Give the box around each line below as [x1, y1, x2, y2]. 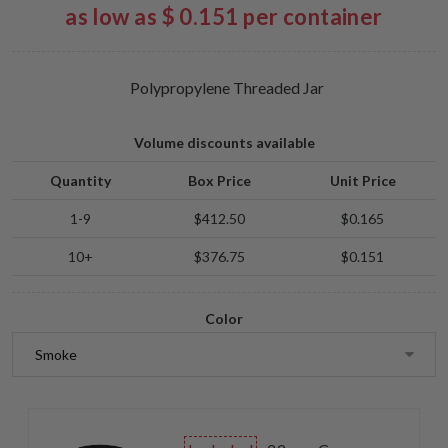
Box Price [187, 172, 251, 189]
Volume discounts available [133, 134, 315, 151]
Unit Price [329, 172, 396, 189]
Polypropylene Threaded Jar [130, 78, 324, 97]
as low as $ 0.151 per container [65, 3, 383, 30]
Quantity [50, 172, 111, 189]
